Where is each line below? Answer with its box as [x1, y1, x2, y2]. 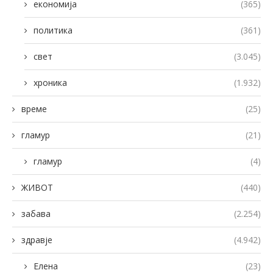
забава [21, 207, 51, 219]
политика [34, 24, 73, 36]
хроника [34, 76, 67, 88]
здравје [21, 233, 52, 246]
